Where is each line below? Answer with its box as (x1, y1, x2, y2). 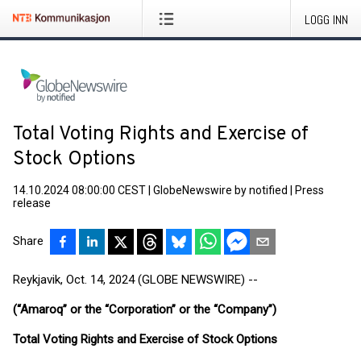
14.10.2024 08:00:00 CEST (13, 184, 146, 197)
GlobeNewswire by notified (153, 184, 288, 197)
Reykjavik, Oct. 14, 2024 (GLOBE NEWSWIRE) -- (13, 272, 258, 287)
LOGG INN (305, 11, 348, 28)
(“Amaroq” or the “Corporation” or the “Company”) (13, 302, 276, 317)
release (13, 197, 51, 210)
